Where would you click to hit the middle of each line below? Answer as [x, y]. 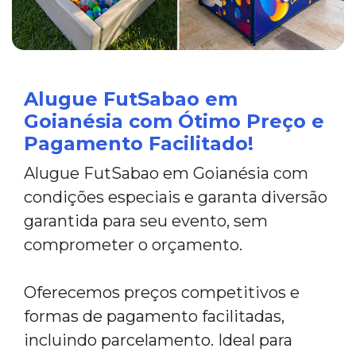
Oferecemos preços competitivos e [162, 292]
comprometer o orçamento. [133, 244]
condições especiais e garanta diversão [176, 197]
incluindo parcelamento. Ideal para [158, 340]
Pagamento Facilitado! [139, 143]
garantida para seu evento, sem [146, 221]
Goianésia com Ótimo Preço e [174, 121]
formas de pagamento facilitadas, [154, 316]
